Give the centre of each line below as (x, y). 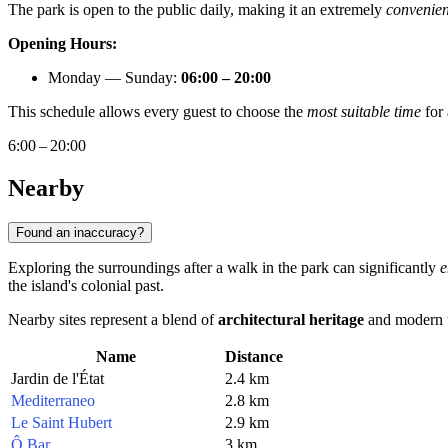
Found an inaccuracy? (80, 232)
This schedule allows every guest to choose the (157, 112)
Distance (254, 356)
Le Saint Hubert (61, 422)
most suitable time (364, 112)
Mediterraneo (53, 400)
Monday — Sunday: (114, 78)
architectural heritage (291, 319)
